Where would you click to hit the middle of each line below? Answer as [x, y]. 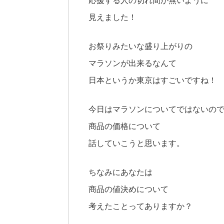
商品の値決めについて [128, 189]
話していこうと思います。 [136, 143]
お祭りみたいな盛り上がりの [140, 46]
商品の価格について [124, 126]
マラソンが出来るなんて [132, 63]
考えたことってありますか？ [140, 206]
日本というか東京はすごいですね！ [152, 80]
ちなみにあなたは [120, 172]
